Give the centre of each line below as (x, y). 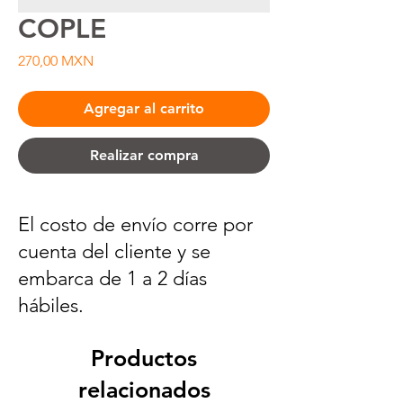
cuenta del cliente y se (114, 251)
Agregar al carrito (144, 108)
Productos (144, 358)
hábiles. (51, 305)
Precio (113, 60)
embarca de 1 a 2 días (112, 278)
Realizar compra (144, 155)
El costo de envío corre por (135, 224)
